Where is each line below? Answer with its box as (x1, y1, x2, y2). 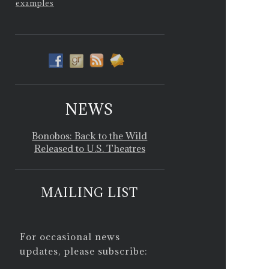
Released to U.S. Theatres (34, 142, 145, 155)
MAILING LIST (41, 184, 139, 201)
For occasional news (20, 231, 121, 243)
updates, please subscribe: (20, 245, 148, 258)
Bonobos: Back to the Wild (32, 130, 148, 142)
